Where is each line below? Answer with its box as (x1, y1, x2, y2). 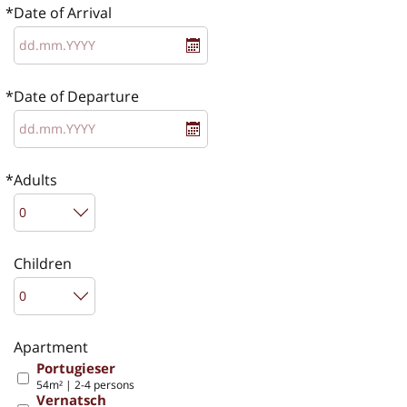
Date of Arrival (14, 2, 112, 23)
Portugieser (36, 358, 115, 377)
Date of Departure (14, 85, 139, 106)
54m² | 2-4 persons (36, 376, 134, 392)
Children (14, 253, 72, 273)
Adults (14, 169, 57, 190)
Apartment (14, 336, 88, 357)
